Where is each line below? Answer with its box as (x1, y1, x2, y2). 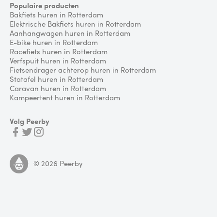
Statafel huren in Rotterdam (10, 73, 103, 84)
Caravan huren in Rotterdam (10, 82, 106, 93)
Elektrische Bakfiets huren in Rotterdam (10, 18, 141, 29)
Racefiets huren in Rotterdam (10, 46, 108, 57)
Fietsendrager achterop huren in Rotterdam (10, 64, 156, 75)
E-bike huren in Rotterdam (10, 36, 98, 47)
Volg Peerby (10, 115, 49, 126)
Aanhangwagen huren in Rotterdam (10, 27, 130, 38)
